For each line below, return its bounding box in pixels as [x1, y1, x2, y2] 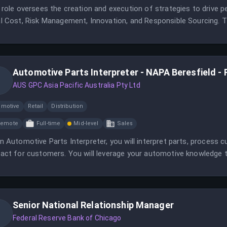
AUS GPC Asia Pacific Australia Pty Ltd [13, 81, 140, 89]
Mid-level [73, 120, 99, 127]
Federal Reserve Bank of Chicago [13, 214, 122, 222]
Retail [27, 103, 44, 109]
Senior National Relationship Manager [13, 200, 174, 210]
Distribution [51, 103, 84, 109]
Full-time [36, 120, 61, 127]
